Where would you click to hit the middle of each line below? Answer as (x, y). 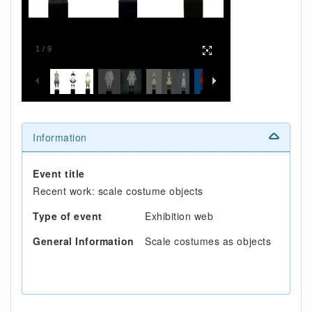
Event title (59, 173)
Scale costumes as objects (208, 241)
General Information (84, 241)
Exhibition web (179, 216)
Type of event (68, 216)
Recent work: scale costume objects (118, 191)
